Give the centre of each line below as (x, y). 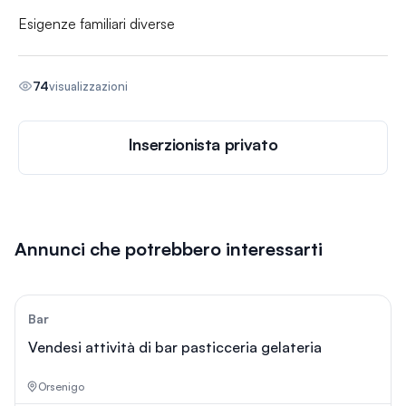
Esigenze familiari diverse (97, 24)
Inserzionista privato (203, 144)
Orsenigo (61, 386)
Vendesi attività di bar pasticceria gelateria (175, 347)
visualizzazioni (88, 86)
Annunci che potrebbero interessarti (169, 249)
